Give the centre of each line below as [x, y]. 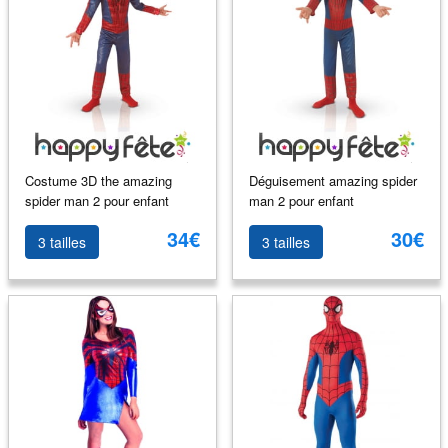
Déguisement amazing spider [332, 180]
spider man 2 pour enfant [96, 200]
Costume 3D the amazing [98, 180]
